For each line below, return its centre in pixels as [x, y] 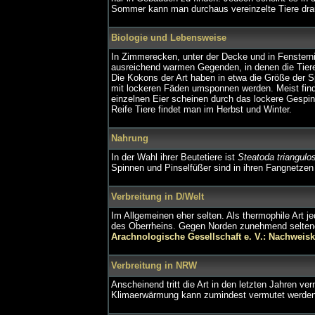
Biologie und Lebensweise [169, 38]
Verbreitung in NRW [154, 265]
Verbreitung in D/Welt [157, 197]
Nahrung [130, 138]
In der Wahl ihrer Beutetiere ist [174, 157]
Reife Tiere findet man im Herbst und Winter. [201, 109]
